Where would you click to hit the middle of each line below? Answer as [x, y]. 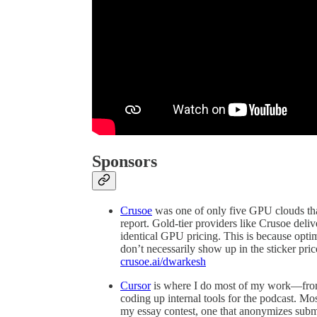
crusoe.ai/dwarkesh [163, 261]
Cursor [136, 285]
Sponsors [125, 161]
